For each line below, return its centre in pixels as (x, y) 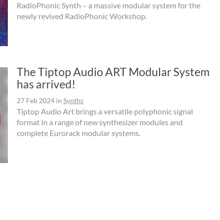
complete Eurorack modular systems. (78, 133)
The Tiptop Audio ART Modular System (113, 72)
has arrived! (46, 84)
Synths (73, 101)
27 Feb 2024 (35, 101)
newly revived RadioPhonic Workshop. (82, 16)
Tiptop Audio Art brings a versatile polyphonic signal (105, 111)
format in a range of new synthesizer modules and (99, 122)
